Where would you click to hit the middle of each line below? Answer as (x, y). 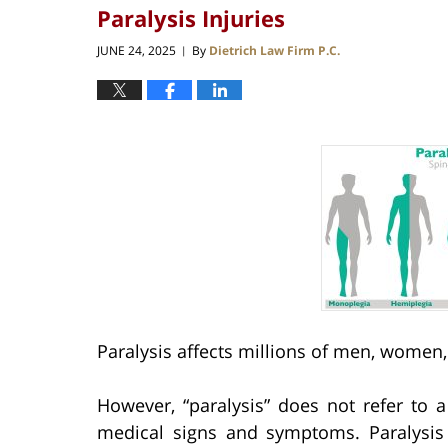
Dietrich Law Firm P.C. (274, 51)
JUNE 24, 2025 (136, 51)
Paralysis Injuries (191, 17)
